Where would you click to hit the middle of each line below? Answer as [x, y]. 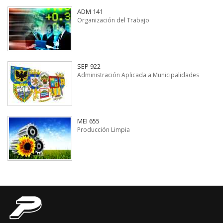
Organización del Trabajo [113, 20]
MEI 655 [88, 121]
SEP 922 [89, 66]
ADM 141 [90, 11]
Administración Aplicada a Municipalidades [138, 75]
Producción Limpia [104, 129]
